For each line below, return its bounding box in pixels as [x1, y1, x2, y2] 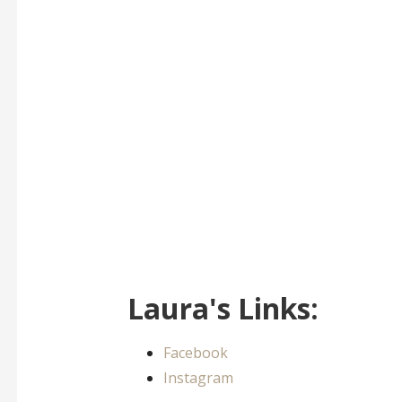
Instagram [162, 368, 233, 389]
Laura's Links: [127, 289, 319, 328]
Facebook [162, 343, 228, 363]
